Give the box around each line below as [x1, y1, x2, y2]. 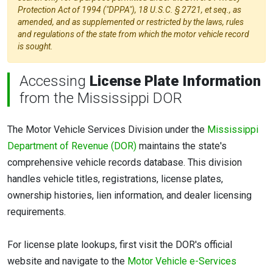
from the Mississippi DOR [19, 90, 182, 107]
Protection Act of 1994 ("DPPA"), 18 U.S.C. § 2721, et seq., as [18, 5, 241, 15]
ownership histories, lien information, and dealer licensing [7, 190, 252, 202]
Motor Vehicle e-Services [127, 255, 236, 268]
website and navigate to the [7, 255, 127, 268]
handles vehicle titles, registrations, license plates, [7, 173, 223, 185]
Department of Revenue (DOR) [7, 140, 136, 152]
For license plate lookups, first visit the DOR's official [7, 239, 232, 251]
